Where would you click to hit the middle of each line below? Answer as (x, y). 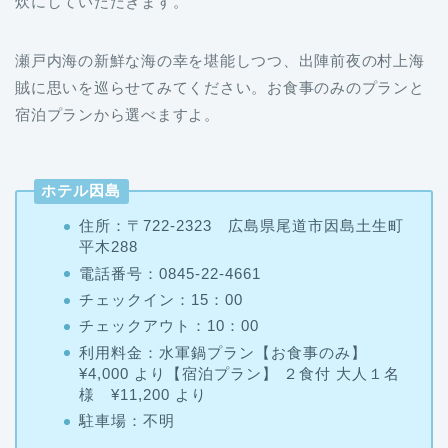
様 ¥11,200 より (142, 343)
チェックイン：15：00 (160, 249)
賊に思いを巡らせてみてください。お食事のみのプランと (220, 36)
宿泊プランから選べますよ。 (117, 63)
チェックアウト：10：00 (168, 275)
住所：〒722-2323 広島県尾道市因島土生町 (241, 175)
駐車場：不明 (126, 369)
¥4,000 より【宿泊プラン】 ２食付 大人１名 (239, 322)
